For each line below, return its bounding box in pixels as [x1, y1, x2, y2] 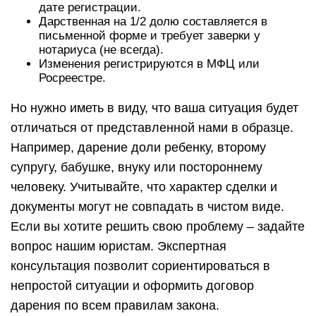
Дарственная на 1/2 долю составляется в [39, 15, 267, 28]
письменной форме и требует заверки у [39, 29, 260, 42]
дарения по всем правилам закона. [11, 298, 219, 312]
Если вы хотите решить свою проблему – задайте [11, 219, 305, 233]
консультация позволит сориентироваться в [11, 259, 270, 273]
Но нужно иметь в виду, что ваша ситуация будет [11, 101, 298, 115]
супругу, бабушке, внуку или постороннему [11, 160, 262, 174]
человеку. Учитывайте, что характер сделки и [11, 180, 277, 194]
